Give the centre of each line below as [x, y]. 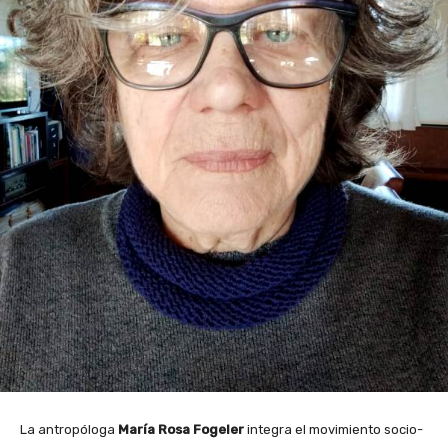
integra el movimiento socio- [333, 429]
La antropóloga [69, 429]
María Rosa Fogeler [181, 429]
